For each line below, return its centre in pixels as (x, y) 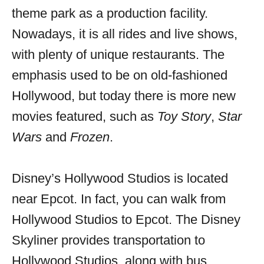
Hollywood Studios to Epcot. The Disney (126, 219)
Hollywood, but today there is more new (124, 95)
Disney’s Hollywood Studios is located (120, 178)
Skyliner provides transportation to (108, 240)
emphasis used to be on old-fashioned (120, 75)
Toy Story (184, 116)
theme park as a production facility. (110, 13)
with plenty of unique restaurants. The (118, 54)
